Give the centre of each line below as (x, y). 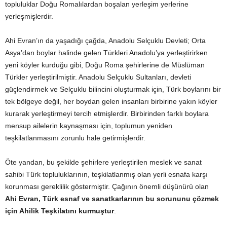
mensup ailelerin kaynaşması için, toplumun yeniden (89, 126)
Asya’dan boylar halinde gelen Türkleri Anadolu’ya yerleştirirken (106, 53)
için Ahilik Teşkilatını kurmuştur (60, 211)
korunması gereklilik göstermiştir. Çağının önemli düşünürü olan (107, 187)
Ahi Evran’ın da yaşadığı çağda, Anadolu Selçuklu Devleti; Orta (105, 41)
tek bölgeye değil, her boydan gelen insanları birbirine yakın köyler (111, 102)
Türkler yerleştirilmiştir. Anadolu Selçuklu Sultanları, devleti (98, 77)
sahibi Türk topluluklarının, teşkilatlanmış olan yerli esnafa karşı (106, 175)
